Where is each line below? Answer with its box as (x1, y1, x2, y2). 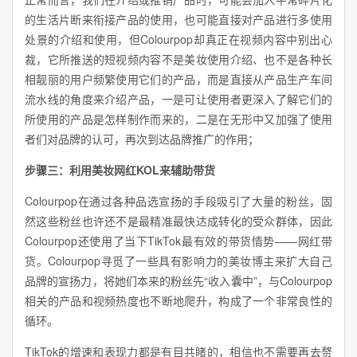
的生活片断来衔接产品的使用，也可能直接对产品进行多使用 (25, 10, 332, 27)
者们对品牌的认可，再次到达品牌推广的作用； (25, 130, 259, 147)
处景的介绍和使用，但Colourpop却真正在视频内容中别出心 (25, 30, 332, 47)
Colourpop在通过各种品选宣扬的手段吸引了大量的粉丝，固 (25, 192, 332, 209)
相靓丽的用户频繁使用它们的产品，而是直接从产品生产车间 (25, 70, 332, 87)
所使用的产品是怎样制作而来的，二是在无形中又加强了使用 (25, 110, 332, 127)
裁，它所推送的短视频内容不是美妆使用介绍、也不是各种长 (25, 50, 332, 67)
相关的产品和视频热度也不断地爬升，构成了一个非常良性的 (25, 292, 332, 308)
